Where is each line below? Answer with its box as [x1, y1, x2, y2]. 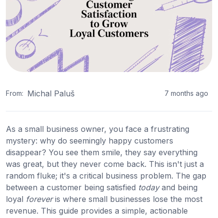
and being [159, 182, 198, 192]
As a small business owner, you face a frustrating [6, 124, 189, 134]
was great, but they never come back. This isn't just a [6, 159, 204, 169]
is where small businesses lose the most [53, 194, 202, 204]
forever [26, 194, 53, 204]
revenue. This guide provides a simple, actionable [6, 205, 188, 216]
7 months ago [164, 89, 208, 98]
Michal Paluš [27, 88, 74, 98]
